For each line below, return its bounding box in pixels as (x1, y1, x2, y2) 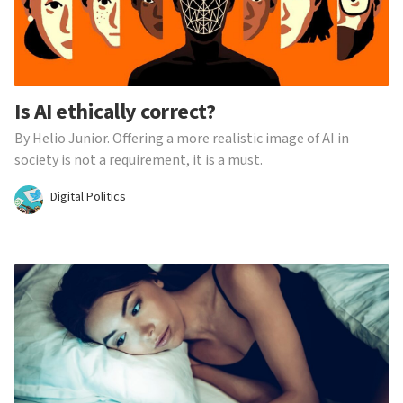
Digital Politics (50, 188, 126, 206)
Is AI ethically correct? (14, 96, 216, 128)
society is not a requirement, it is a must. (14, 150, 263, 170)
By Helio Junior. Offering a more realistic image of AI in (14, 129, 349, 148)
